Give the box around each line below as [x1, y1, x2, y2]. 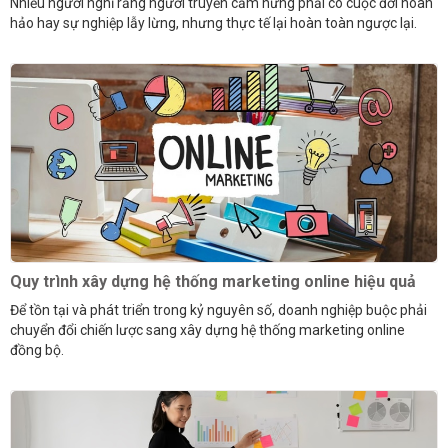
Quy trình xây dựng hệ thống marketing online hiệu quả [10, 272, 416, 292]
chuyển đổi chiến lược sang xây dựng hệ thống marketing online [10, 322, 405, 339]
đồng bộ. [10, 342, 64, 359]
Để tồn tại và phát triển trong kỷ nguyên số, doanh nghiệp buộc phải [10, 302, 427, 319]
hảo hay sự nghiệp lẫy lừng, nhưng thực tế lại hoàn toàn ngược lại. [10, 15, 417, 32]
